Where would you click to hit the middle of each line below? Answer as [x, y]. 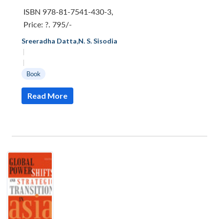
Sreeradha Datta [49, 41]
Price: [34, 24]
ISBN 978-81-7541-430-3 [67, 12]
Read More [47, 96]
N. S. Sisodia [98, 41]
